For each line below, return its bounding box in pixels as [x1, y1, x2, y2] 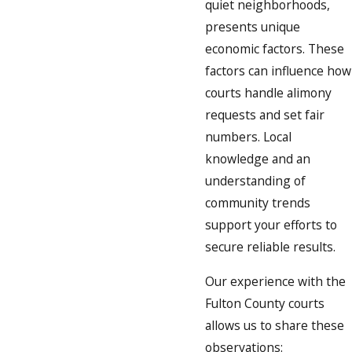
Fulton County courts [205, 294, 324, 312]
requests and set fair [205, 106, 324, 124]
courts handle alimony [205, 84, 332, 102]
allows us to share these [205, 316, 344, 334]
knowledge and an [205, 150, 310, 168]
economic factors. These [205, 40, 344, 58]
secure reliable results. [205, 238, 335, 256]
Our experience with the [205, 272, 346, 290]
